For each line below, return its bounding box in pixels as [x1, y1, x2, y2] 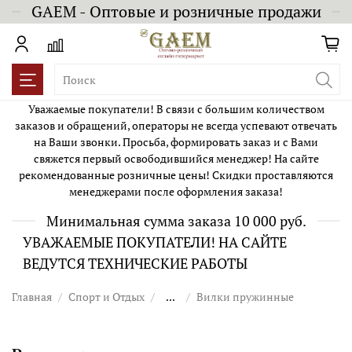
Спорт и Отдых [68, 288, 145, 304]
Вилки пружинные [196, 288, 294, 304]
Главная [12, 288, 52, 304]
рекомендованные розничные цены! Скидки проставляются [19, 167, 333, 182]
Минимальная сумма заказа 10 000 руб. [46, 211, 306, 230]
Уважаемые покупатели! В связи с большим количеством [27, 101, 324, 116]
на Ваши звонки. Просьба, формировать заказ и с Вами [34, 134, 318, 149]
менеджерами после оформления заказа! [69, 183, 283, 199]
